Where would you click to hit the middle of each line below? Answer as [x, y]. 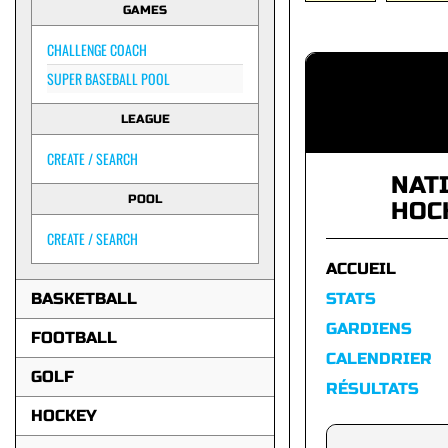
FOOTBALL [74, 337]
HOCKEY [64, 415]
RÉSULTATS [372, 388]
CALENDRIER [379, 358]
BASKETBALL [84, 298]
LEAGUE [145, 119]
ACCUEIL [361, 268]
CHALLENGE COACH [97, 49]
